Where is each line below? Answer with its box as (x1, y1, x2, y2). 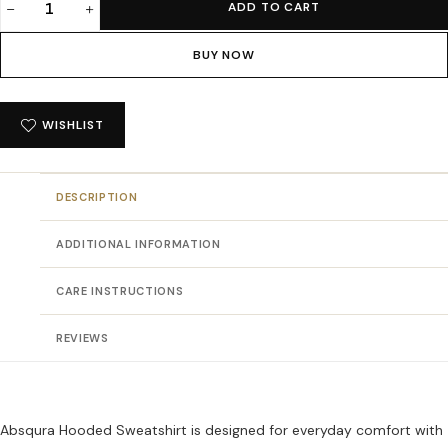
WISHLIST (42, 117, 104, 133)
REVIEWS (56, 331, 109, 345)
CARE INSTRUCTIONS (56, 284, 184, 298)
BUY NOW (192, 47, 256, 63)
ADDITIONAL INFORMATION (56, 237, 221, 251)
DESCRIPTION (56, 190, 138, 204)
